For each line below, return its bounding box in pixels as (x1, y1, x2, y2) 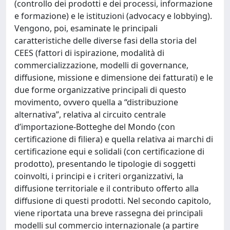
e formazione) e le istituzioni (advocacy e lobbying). (14, 10, 212, 22)
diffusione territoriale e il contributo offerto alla (14, 183, 199, 194)
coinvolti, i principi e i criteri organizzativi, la (14, 170, 183, 182)
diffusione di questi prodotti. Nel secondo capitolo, (14, 195, 211, 206)
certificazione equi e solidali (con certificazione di (14, 146, 204, 157)
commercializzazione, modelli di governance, (14, 60, 188, 71)
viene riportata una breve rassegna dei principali (14, 207, 203, 219)
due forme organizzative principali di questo (14, 84, 186, 95)
